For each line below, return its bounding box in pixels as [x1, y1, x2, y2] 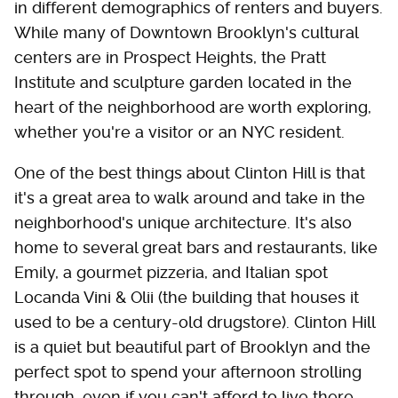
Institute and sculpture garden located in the [14, 72, 352, 92]
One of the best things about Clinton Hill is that [14, 163, 365, 182]
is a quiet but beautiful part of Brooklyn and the [14, 337, 370, 356]
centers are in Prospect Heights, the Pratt [14, 47, 326, 67]
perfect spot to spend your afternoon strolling [14, 362, 362, 381]
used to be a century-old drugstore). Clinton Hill [14, 312, 375, 331]
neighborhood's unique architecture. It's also [14, 212, 352, 232]
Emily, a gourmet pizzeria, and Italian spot [14, 262, 328, 282]
